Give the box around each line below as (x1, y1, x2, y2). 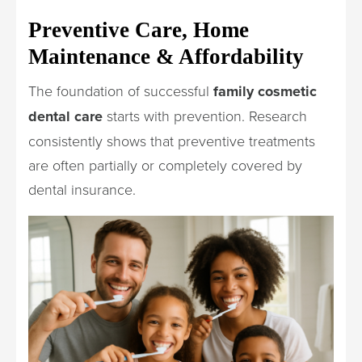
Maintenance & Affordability (28, 44, 304, 69)
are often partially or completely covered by (28, 154, 302, 175)
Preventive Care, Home (28, 17, 249, 42)
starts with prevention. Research (103, 105, 307, 125)
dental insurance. (28, 179, 136, 199)
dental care (28, 105, 103, 127)
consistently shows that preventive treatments (28, 130, 315, 150)
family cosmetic (213, 80, 317, 102)
